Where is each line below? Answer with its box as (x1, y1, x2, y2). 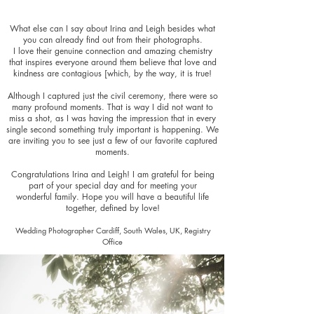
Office (102, 236, 123, 247)
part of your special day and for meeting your (28, 179, 197, 191)
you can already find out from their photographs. (22, 34, 203, 46)
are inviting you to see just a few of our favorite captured (8, 135, 217, 146)
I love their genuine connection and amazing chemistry (13, 45, 212, 57)
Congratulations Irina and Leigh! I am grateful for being (11, 168, 214, 180)
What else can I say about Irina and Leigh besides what (10, 22, 215, 34)
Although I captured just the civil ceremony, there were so (7, 90, 218, 102)
